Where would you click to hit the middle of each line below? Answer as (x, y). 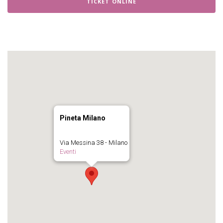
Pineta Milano (83, 118)
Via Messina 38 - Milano (94, 143)
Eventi (68, 152)
